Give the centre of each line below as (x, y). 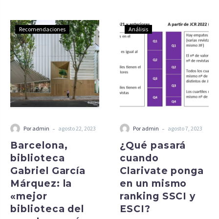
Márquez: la (41, 184)
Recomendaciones (42, 29)
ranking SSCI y (158, 196)
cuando (139, 158)
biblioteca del (47, 209)
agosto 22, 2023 (77, 128)
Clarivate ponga (162, 171)
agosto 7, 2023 (185, 128)
